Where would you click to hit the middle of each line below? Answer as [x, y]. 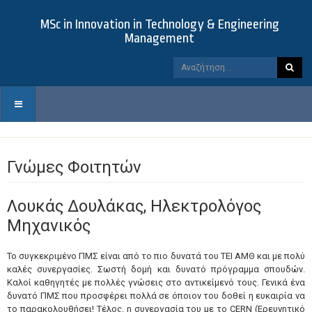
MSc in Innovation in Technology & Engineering [159, 24]
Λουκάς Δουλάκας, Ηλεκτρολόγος [134, 206]
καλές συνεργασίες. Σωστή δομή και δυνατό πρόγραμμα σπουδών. [156, 269]
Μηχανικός [49, 226]
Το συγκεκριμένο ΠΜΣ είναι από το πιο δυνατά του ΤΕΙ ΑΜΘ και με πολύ [156, 256]
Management [159, 38]
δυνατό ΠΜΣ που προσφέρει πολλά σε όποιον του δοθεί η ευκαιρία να [156, 296]
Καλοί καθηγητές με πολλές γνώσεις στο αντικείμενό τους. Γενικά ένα [156, 282]
